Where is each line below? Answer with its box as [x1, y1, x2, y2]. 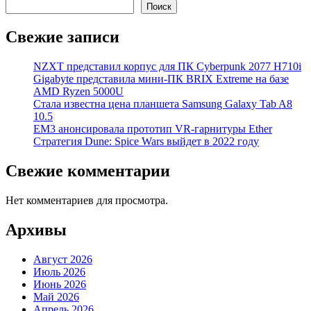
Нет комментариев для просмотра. [6, 194, 168, 206]
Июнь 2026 [33, 278, 86, 290]
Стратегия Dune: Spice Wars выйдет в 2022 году [33, 135, 259, 147]
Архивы [6, 220, 67, 239]
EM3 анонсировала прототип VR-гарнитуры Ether [33, 122, 272, 135]
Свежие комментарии [6, 161, 170, 180]
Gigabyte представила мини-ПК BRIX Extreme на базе [33, 72, 289, 85]
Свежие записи [6, 27, 119, 46]
